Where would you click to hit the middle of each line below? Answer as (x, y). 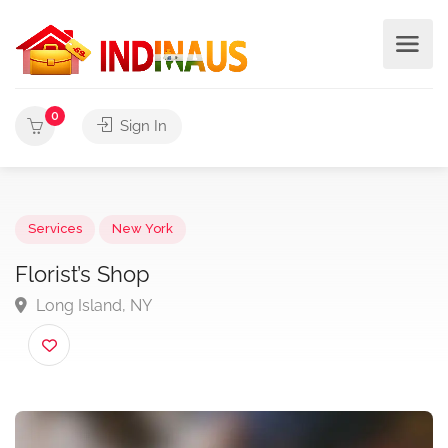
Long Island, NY (99, 331)
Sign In (141, 126)
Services (59, 248)
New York (154, 248)
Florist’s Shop (90, 297)
